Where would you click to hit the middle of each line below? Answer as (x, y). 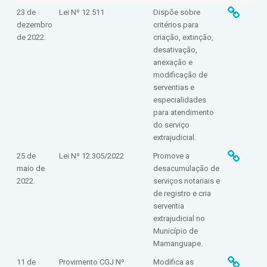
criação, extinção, (183, 37)
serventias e (173, 87)
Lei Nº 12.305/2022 (91, 156)
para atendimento (183, 112)
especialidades (179, 100)
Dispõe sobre (176, 12)
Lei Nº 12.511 (81, 12)
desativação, (175, 50)
